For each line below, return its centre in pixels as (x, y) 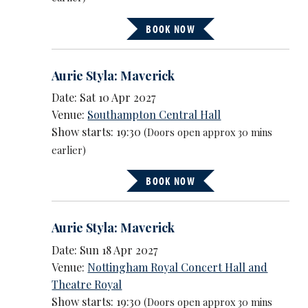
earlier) (69, 150)
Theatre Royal (87, 284)
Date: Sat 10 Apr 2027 (104, 98)
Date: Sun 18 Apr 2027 (105, 250)
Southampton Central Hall (154, 115)
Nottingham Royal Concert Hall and (178, 267)
